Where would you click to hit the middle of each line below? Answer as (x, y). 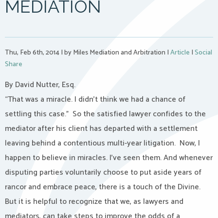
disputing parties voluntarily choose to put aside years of (103, 173)
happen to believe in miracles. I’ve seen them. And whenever (109, 158)
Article (180, 53)
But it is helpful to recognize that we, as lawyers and (94, 202)
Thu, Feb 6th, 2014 (33, 53)
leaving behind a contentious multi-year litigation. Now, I (102, 143)
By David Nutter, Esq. (40, 85)
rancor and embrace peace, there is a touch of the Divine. (103, 187)
